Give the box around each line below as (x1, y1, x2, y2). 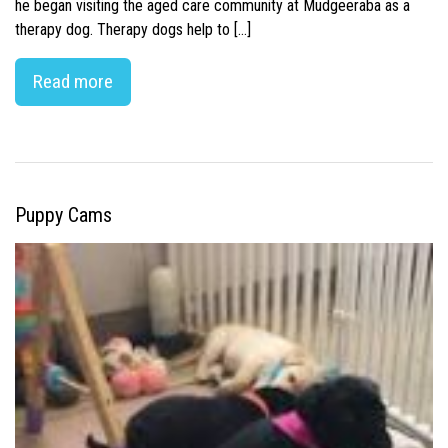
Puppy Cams (15, 202, 112, 227)
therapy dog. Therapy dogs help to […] (15, 19, 251, 39)
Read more (33, 69, 113, 93)
